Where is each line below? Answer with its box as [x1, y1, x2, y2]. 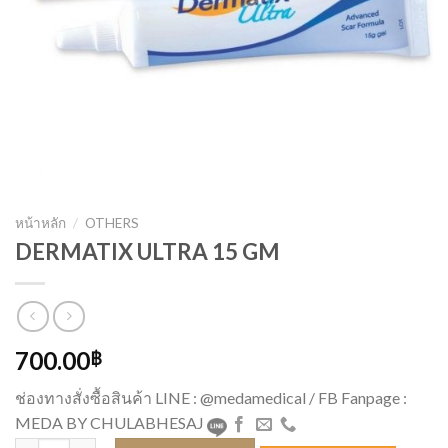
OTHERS [85, 214, 140, 231]
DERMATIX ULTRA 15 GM [15, 238, 280, 266]
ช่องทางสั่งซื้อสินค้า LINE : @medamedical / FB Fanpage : [15, 387, 407, 407]
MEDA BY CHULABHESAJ [15, 412, 204, 432]
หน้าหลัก [15, 214, 66, 231]
